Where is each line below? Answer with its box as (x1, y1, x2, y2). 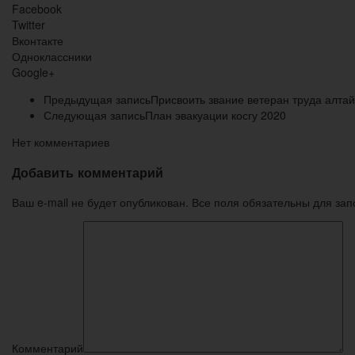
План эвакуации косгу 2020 (145, 107, 286, 124)
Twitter (12, 17, 45, 33)
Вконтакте (12, 32, 63, 49)
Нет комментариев (12, 134, 109, 151)
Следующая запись (44, 107, 145, 124)
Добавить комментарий (12, 162, 163, 181)
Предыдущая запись (44, 91, 151, 108)
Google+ (12, 64, 55, 81)
